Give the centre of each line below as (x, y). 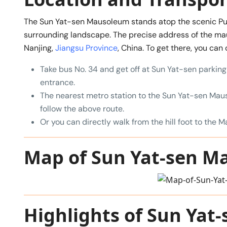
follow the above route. (82, 108)
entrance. (58, 82)
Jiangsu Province (86, 48)
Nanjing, (40, 48)
